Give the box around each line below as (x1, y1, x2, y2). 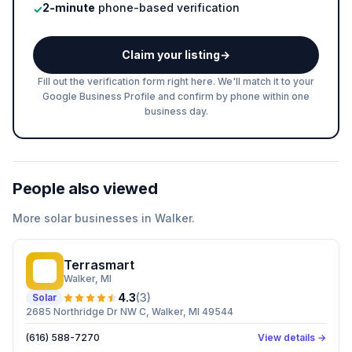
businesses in (71, 211, 155, 225)
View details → (258, 332, 326, 343)
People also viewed (13, 179, 158, 198)
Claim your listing (122, 48, 220, 61)
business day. (144, 105, 208, 117)
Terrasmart (64, 257, 134, 273)
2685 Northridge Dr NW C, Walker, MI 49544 (26, 306, 233, 317)
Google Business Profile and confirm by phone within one (42, 90, 310, 102)
